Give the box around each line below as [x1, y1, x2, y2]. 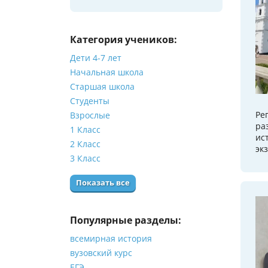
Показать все [76, 178, 130, 188]
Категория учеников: [70, 33, 177, 47]
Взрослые [70, 109, 110, 121]
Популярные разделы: [70, 214, 181, 227]
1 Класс [70, 124, 100, 136]
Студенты [70, 95, 109, 107]
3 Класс [70, 153, 100, 165]
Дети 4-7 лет [70, 52, 121, 64]
